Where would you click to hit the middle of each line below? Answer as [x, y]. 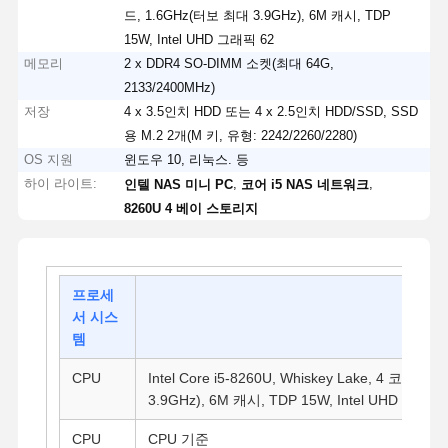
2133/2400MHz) [170, 87]
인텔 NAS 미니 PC [179, 184]
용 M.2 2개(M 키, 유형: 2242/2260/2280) [241, 135]
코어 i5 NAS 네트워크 [305, 184]
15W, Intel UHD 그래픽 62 [199, 39]
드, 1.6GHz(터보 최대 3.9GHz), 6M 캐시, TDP [258, 15]
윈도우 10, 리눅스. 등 [187, 159]
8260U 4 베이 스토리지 [191, 208]
